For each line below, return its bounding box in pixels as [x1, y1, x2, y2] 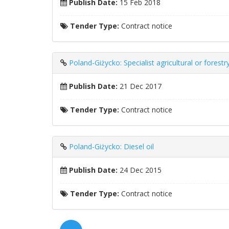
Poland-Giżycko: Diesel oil [69, 142, 154, 151]
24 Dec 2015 [118, 165, 162, 175]
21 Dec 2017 [118, 81, 162, 91]
